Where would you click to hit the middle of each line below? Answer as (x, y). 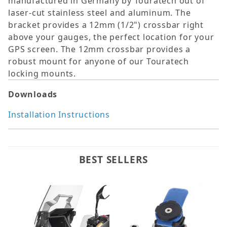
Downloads (33, 94)
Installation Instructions (59, 115)
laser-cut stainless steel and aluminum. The (100, 13)
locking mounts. (42, 74)
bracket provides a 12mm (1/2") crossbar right (106, 25)
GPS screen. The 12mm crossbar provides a (99, 49)
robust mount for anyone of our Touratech (99, 62)
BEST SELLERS (113, 160)
